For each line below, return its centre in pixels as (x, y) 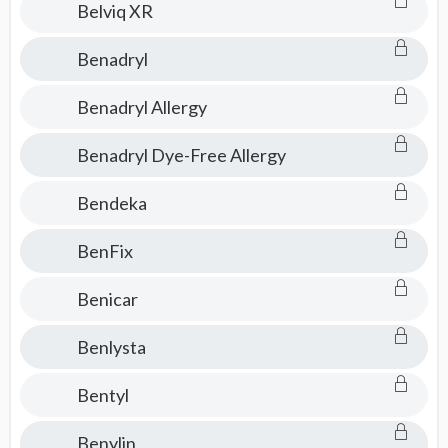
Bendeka (111, 203)
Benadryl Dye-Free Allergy (181, 155)
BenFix (104, 251)
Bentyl (102, 395)
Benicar (107, 299)
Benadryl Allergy (141, 107)
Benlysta (111, 347)
